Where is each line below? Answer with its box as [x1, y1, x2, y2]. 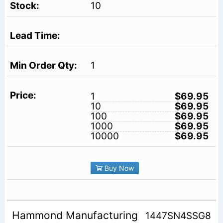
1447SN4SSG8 [145, 210, 212, 222]
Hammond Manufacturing [11, 209, 141, 222]
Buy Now [102, 163, 134, 172]
